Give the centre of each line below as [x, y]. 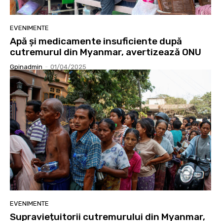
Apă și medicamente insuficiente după [96, 41]
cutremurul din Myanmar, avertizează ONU [106, 52]
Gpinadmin [26, 67]
